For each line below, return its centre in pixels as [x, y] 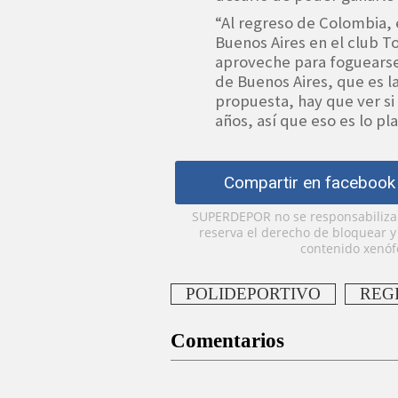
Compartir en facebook [309, 183]
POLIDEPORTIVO [253, 294]
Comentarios [227, 341]
